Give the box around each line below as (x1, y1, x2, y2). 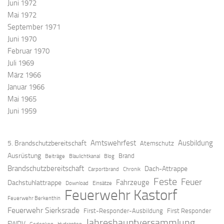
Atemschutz (140, 139, 174, 147)
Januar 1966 (7, 82, 44, 92)
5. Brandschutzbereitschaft (7, 139, 86, 148)
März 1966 (7, 70, 41, 80)
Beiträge (45, 153, 65, 160)
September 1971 (7, 22, 60, 32)
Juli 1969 (7, 58, 34, 68)
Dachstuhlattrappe (7, 178, 61, 187)
